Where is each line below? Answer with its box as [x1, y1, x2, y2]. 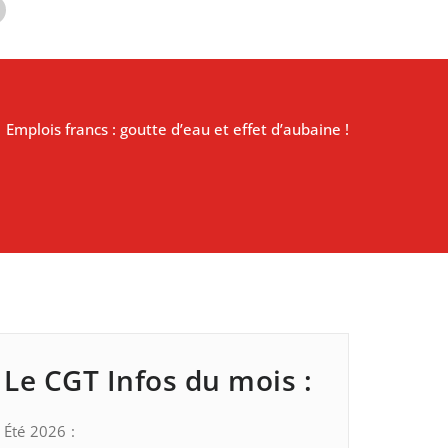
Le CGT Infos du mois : [4, 361, 312, 399]
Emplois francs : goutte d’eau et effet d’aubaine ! [6, 119, 349, 139]
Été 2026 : [4, 421, 75, 441]
